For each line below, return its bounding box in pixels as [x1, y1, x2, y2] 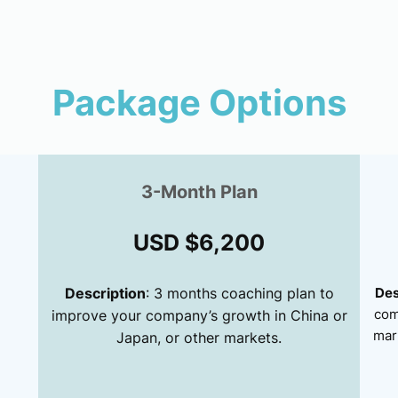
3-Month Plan [140, 180, 258, 203]
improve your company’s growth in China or [51, 306, 347, 324]
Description [64, 283, 146, 302]
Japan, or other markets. [116, 328, 282, 346]
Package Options [52, 81, 346, 125]
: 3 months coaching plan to [145, 283, 334, 302]
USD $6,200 [133, 228, 265, 256]
